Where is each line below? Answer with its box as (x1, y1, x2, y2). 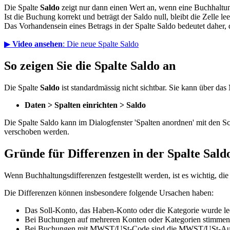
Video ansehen (12, 39, 63, 48)
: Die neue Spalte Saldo (63, 39, 139, 48)
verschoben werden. (4, 127, 69, 136)
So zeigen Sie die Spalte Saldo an (4, 59, 176, 72)
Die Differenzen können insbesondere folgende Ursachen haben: (4, 188, 214, 197)
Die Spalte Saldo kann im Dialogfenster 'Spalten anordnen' (4, 118, 194, 127)
